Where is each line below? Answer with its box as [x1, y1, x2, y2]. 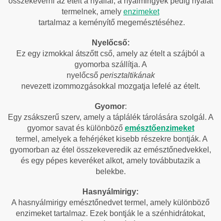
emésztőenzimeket [124, 123, 194, 132]
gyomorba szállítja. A [74, 60, 147, 69]
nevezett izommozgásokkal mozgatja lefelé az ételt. [21, 81, 200, 90]
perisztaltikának [100, 71, 155, 79]
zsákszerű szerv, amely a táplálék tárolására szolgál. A [23, 112, 214, 121]
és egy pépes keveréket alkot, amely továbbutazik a [21, 156, 200, 165]
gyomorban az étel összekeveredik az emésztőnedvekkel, [10, 145, 211, 154]
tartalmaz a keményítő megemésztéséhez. [36, 18, 185, 27]
